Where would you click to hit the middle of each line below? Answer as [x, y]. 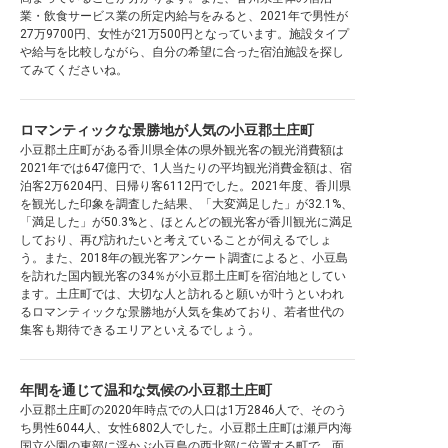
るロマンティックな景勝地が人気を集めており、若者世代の [182, 312]
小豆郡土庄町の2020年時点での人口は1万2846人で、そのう [183, 410]
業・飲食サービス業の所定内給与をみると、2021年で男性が [184, 16]
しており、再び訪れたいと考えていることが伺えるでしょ [176, 240]
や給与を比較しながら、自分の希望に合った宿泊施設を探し [182, 52]
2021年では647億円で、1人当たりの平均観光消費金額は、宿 [186, 168]
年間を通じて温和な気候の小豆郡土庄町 [146, 390]
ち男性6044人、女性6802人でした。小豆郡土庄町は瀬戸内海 [186, 428]
